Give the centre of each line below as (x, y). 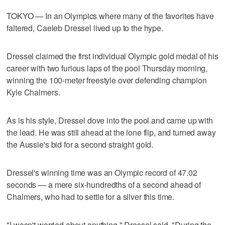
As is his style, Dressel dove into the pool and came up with (110, 120)
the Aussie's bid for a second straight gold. (80, 144)
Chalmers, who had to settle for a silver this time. (91, 196)
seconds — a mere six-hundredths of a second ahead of (104, 184)
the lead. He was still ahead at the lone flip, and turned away (111, 132)
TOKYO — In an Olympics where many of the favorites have (110, 16)
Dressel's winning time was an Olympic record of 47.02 (102, 172)
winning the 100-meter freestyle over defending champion (107, 80)
